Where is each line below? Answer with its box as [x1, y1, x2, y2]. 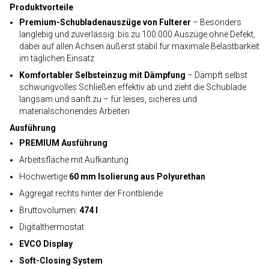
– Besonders [191, 17, 241, 27]
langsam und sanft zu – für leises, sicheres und [19, 94, 197, 104]
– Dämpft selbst [186, 70, 247, 80]
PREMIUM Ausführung [19, 138, 107, 148]
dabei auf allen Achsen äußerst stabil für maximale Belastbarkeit [19, 41, 259, 51]
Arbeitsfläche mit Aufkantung [19, 155, 128, 165]
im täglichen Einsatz [19, 53, 94, 63]
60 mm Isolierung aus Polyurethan [67, 172, 205, 181]
